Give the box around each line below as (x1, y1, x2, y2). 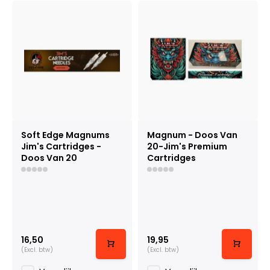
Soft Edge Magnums (21, 129, 110, 141)
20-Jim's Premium (147, 140, 227, 152)
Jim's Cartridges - (21, 140, 101, 152)
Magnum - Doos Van (147, 129, 237, 141)
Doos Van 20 (21, 152, 77, 164)
